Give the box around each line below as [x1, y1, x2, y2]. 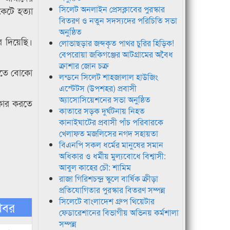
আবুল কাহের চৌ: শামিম [59, 161, 131, 174]
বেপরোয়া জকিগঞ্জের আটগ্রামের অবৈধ [59, 48, 173, 61]
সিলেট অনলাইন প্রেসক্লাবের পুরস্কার [59, 3, 165, 15]
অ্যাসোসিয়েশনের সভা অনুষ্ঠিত [59, 93, 150, 106]
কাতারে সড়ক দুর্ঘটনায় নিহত [59, 105, 145, 117]
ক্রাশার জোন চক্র [59, 60, 109, 72]
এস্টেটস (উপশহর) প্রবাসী [59, 82, 137, 94]
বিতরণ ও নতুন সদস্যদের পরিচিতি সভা [59, 14, 177, 27]
